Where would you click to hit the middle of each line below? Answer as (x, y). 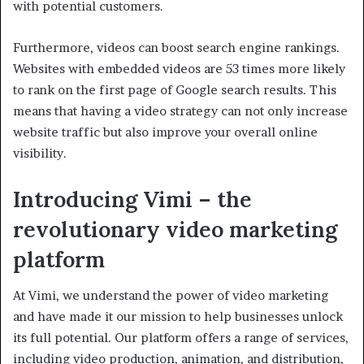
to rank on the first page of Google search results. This (175, 89)
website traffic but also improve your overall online (165, 132)
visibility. (40, 153)
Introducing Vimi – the (132, 199)
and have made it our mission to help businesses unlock (178, 317)
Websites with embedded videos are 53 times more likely (179, 68)
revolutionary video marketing (175, 229)
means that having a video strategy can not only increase (180, 110)
